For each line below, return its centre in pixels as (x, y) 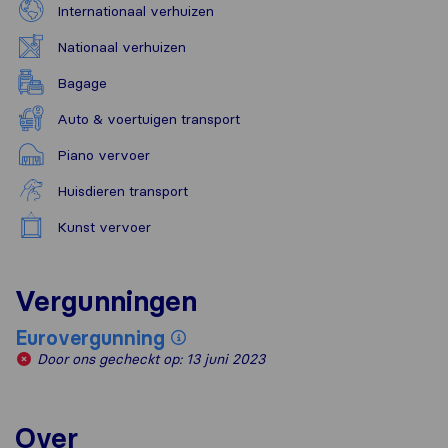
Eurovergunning (90, 338)
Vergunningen (106, 301)
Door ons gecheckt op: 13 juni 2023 (148, 359)
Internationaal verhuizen (135, 11)
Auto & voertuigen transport (148, 119)
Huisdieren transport (122, 191)
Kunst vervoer (104, 227)
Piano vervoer (103, 155)
